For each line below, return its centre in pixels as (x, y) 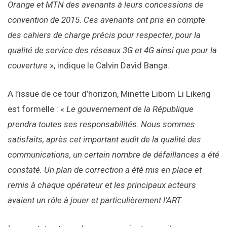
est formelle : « (37, 109)
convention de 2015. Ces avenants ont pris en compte (106, 20)
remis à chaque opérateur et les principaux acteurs (102, 185)
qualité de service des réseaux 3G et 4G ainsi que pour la (112, 50)
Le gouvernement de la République (130, 109)
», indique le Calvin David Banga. (109, 66)
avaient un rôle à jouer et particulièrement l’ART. (95, 200)
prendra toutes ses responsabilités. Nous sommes (101, 124)
